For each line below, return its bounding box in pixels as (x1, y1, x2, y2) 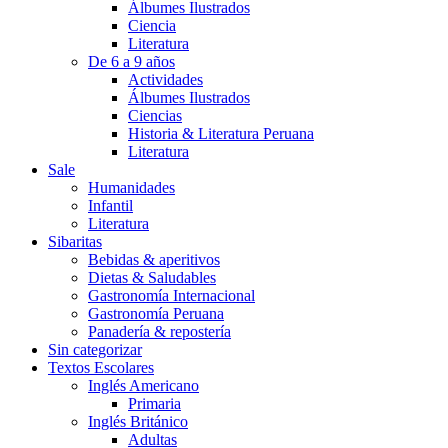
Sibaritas (48, 233, 102, 250)
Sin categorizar (48, 341, 142, 358)
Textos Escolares (48, 359, 154, 376)
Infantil (88, 197, 133, 214)
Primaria (128, 395, 181, 412)
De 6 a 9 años (88, 53, 175, 70)
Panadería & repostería (88, 323, 231, 340)
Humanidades (88, 179, 175, 196)
